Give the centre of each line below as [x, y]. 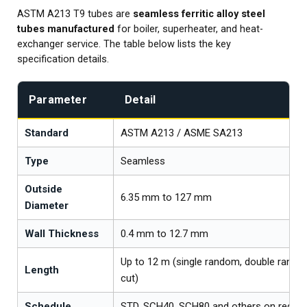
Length [42, 270]
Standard [47, 133]
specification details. [63, 60]
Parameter [58, 100]
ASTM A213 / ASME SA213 [182, 133]
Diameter [47, 206]
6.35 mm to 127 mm [166, 198]
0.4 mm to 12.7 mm [164, 234]
